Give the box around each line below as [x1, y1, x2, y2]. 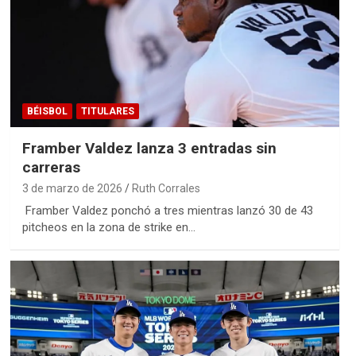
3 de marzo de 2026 [21, 182, 122, 195]
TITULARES [80, 106, 134, 118]
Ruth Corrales [131, 182, 200, 195]
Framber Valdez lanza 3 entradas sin [21, 139, 277, 158]
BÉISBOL [26, 106, 68, 118]
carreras [21, 158, 80, 177]
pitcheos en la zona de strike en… [21, 220, 195, 235]
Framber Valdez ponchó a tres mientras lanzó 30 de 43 [21, 203, 313, 219]
